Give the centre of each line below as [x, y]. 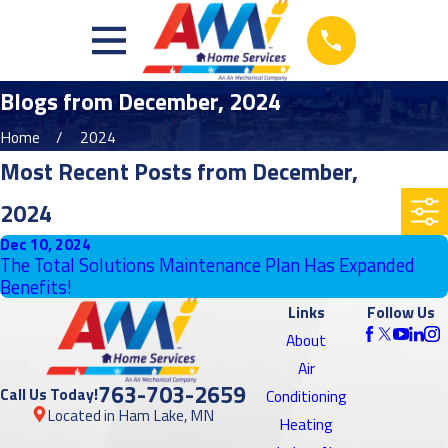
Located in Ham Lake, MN [131, 414]
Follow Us [400, 312]
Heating [306, 424]
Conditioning [306, 396]
